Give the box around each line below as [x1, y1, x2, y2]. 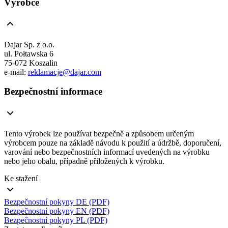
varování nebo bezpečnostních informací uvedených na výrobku [4, 148, 210, 157]
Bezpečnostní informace [4, 86, 102, 97]
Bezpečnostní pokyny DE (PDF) [4, 197, 109, 207]
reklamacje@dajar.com [28, 67, 101, 76]
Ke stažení [4, 174, 38, 183]
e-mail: [4, 67, 28, 76]
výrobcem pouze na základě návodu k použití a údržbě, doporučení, [4, 138, 221, 148]
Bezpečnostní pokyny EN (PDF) [4, 207, 109, 216]
